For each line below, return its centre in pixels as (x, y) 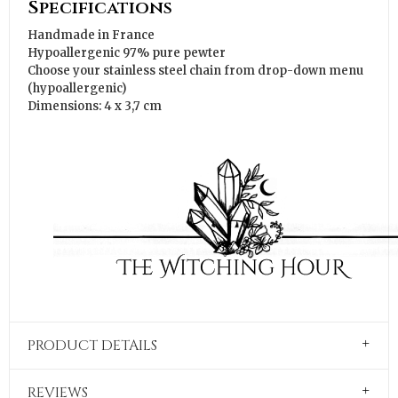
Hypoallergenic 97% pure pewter (127, 53)
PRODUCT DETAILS (92, 346)
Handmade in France (91, 35)
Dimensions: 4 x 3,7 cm (95, 106)
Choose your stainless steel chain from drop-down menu (195, 71)
